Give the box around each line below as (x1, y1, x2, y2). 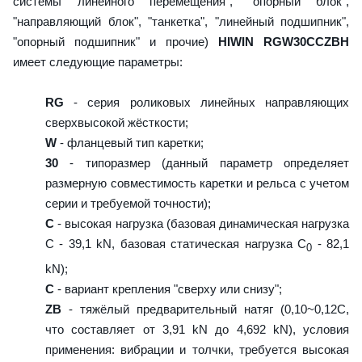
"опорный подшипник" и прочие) (13, 34, 218, 48)
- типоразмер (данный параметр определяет (58, 155, 349, 170)
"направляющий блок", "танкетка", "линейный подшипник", (13, 14, 349, 28)
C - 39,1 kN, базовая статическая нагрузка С (45, 236, 307, 250)
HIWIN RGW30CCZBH (218, 34, 349, 48)
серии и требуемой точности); (45, 196, 211, 210)
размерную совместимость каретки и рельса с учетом (45, 175, 349, 190)
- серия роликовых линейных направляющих (64, 95, 349, 109)
